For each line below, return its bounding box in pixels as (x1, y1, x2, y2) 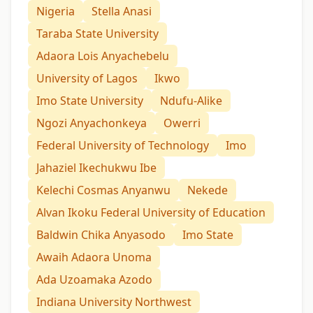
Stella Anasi (92, 3, 152, 20)
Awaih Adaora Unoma (36, 249, 152, 265)
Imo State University (36, 93, 143, 109)
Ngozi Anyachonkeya (36, 115, 147, 131)
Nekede (187, 182, 228, 198)
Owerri (163, 115, 201, 131)
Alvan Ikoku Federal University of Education (36, 205, 265, 221)
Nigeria (36, 3, 75, 20)
